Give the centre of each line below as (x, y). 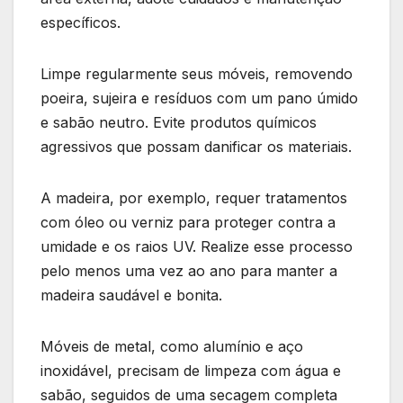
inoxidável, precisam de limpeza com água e (191, 370)
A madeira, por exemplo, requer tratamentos (194, 197)
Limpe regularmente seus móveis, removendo (197, 73)
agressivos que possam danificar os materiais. (196, 146)
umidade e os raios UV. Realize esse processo (197, 246)
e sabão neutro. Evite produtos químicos (179, 122)
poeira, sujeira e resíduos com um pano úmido (199, 98)
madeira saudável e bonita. (134, 295)
